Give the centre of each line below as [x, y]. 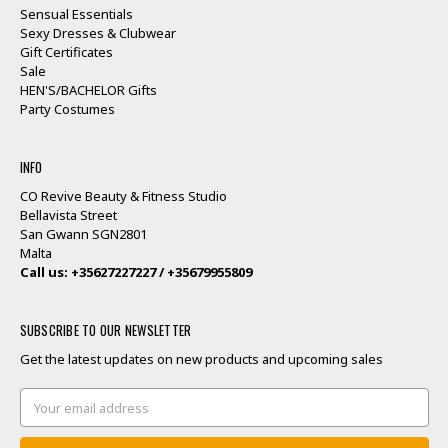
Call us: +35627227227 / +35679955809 [135, 271]
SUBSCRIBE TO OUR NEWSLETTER [105, 329]
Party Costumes [67, 108]
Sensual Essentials [76, 13]
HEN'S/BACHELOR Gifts [88, 89]
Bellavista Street [68, 214]
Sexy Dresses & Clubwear [97, 32]
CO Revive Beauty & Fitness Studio [123, 195]
